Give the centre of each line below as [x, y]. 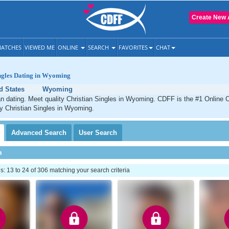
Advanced [28, 133]
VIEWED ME [40, 47]
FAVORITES [133, 47]
